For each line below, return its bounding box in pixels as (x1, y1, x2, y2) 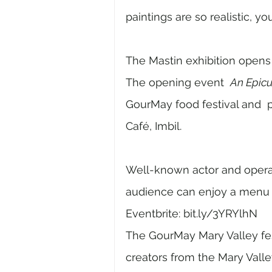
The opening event (126, 76, 230, 89)
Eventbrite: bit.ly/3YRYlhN (126, 207, 260, 220)
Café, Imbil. (126, 120, 185, 132)
